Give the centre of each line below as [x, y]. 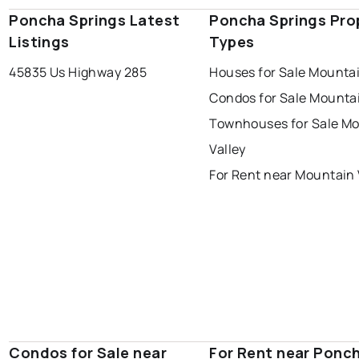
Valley [228, 149]
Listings [39, 42]
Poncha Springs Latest [95, 20]
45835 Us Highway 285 [78, 73]
